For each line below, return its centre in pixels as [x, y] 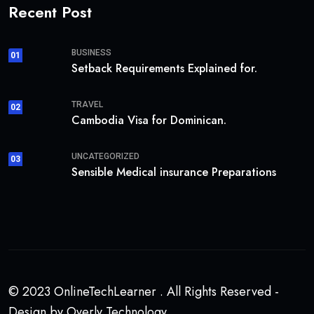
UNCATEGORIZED [105, 157]
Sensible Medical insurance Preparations [174, 172]
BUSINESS [91, 53]
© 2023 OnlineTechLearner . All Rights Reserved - [144, 292]
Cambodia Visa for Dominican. [149, 121]
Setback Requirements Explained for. [164, 69]
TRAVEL [87, 105]
